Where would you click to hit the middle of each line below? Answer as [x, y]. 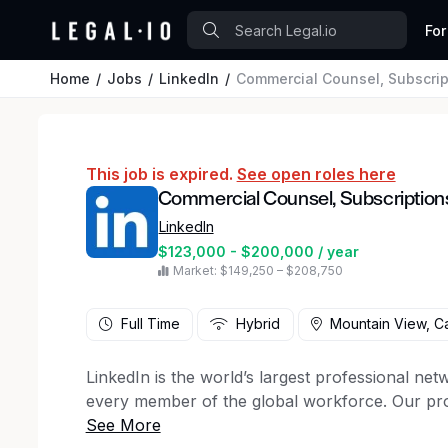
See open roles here [316, 174]
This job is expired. [161, 174]
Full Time [150, 324]
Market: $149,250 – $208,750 [257, 270]
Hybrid [258, 324]
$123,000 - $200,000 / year [258, 251]
